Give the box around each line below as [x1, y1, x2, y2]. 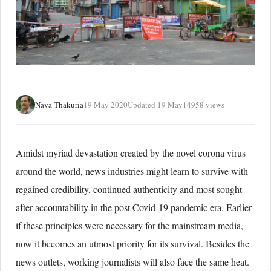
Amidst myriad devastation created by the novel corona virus [16, 146, 246, 160]
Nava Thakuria [35, 99, 83, 111]
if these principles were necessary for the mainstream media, [16, 219, 243, 232]
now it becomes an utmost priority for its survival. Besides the [16, 237, 249, 250]
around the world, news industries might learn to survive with [16, 165, 248, 178]
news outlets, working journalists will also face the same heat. [16, 255, 252, 269]
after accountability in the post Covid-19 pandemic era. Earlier [16, 201, 252, 214]
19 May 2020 [83, 99, 128, 111]
